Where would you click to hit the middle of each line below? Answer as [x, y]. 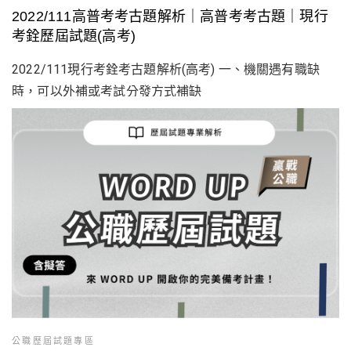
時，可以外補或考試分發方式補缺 [107, 91]
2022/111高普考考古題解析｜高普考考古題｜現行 [170, 16]
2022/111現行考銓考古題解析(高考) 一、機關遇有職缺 [166, 69]
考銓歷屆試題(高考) [74, 36]
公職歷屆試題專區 [53, 341]
